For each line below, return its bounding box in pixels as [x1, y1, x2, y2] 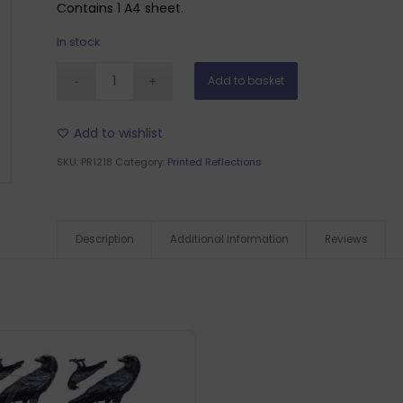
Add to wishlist [73, 123, 163, 142]
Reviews [324, 232, 368, 247]
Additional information [169, 232, 289, 247]
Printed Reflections [166, 155, 262, 170]
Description [75, 232, 134, 247]
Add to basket [208, 72, 285, 88]
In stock [56, 32, 100, 50]
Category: [114, 155, 167, 170]
